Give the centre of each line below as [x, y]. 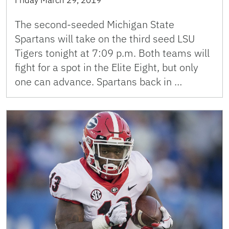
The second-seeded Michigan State [95, 25]
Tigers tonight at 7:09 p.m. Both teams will [112, 53]
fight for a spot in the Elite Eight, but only [107, 67]
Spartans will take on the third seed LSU [105, 39]
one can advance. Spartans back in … [98, 82]
